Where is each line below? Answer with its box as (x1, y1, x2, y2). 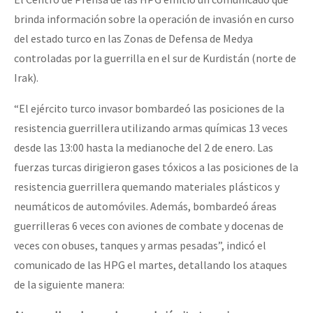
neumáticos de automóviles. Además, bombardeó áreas (14, 198, 277, 213)
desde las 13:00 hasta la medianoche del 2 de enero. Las (14, 140, 273, 154)
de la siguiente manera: (14, 277, 124, 291)
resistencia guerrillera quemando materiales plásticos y (14, 179, 279, 194)
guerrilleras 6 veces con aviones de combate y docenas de (14, 218, 284, 233)
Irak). (14, 70, 38, 85)
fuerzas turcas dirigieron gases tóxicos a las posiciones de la (14, 159, 298, 174)
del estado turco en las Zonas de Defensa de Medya (14, 31, 253, 45)
